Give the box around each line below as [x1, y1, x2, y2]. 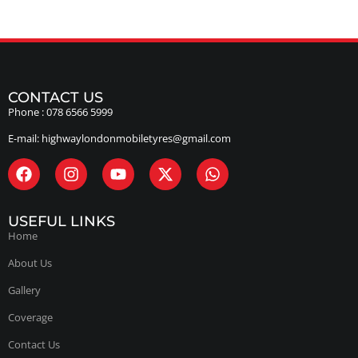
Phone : [8, 104, 46, 119]
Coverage [8, 309, 53, 324]
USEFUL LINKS [8, 212, 115, 230]
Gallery [8, 282, 41, 297]
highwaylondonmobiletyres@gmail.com [42, 131, 231, 146]
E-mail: [8, 131, 42, 146]
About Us [8, 255, 52, 270]
